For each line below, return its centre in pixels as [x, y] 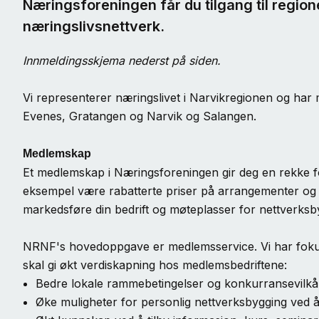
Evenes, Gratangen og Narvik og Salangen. [140, 116]
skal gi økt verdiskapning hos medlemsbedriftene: [158, 265]
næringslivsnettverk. [94, 26]
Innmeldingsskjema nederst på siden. [122, 61]
